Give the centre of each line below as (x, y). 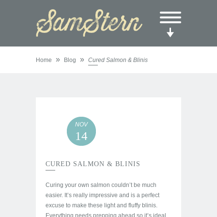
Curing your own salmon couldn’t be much (101, 185)
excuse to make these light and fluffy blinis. (101, 205)
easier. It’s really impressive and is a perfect (102, 195)
